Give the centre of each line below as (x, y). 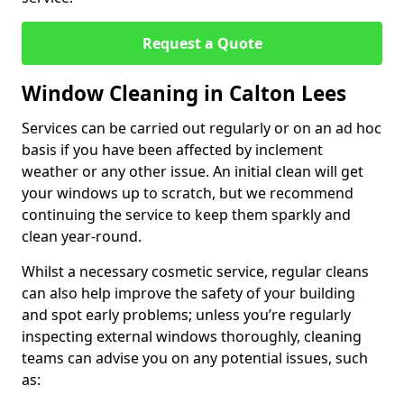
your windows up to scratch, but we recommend (188, 193)
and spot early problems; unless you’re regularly (186, 315)
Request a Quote (202, 43)
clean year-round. (82, 236)
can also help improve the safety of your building (188, 293)
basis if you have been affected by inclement (172, 150)
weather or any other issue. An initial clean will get (193, 171)
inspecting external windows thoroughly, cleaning (192, 336)
